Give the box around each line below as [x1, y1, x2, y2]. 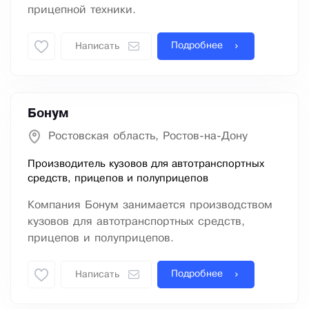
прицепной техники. [28, 5, 136, 16]
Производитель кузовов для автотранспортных [28, 159, 264, 170]
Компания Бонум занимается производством [28, 200, 272, 211]
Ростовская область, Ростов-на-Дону [48, 131, 248, 142]
